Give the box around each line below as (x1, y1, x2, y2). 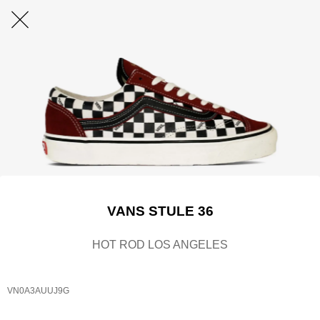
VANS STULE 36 (106, 203, 214, 219)
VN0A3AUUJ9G (7, 285, 69, 296)
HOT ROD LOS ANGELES (92, 239, 228, 251)
